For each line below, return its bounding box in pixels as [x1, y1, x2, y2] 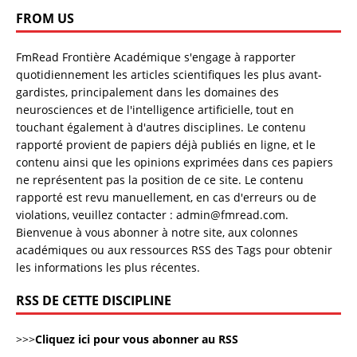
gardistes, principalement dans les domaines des [16, 84, 279, 100]
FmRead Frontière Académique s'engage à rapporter [16, 49, 296, 65]
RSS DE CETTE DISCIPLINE [16, 292, 171, 310]
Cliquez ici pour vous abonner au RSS [35, 331, 238, 347]
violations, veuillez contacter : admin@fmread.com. [16, 207, 288, 223]
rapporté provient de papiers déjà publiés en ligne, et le [16, 137, 316, 153]
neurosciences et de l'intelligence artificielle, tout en [16, 102, 294, 118]
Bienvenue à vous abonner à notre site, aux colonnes [16, 225, 298, 241]
